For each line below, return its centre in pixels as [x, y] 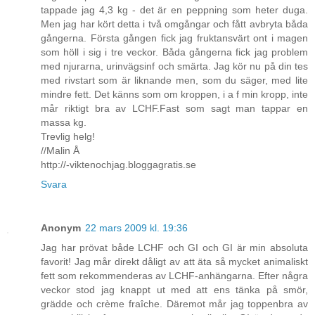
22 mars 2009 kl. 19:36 [136, 228]
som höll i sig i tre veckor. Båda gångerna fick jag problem [174, 52]
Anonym [61, 228]
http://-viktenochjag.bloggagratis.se [118, 165]
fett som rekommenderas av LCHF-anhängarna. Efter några [174, 276]
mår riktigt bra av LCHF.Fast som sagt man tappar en [174, 109]
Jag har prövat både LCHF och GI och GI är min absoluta [174, 248]
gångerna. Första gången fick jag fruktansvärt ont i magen [174, 38]
